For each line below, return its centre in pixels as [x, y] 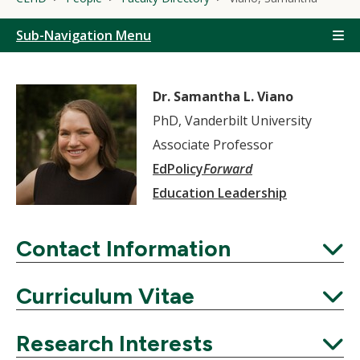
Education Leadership [220, 193]
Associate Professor [213, 145]
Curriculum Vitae [105, 296]
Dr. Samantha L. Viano [223, 96]
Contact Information [123, 248]
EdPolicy [178, 169]
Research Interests [115, 343]
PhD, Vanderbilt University [232, 121]
